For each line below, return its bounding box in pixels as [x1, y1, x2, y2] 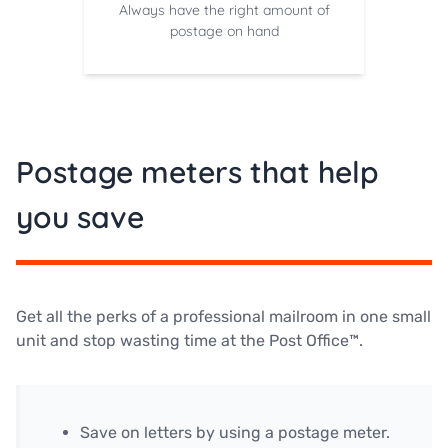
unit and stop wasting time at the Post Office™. [16, 331, 363, 350]
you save [16, 198, 144, 236]
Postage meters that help [16, 153, 379, 191]
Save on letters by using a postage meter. [80, 423, 390, 442]
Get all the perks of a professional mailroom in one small [16, 307, 431, 326]
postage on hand [169, 22, 279, 40]
